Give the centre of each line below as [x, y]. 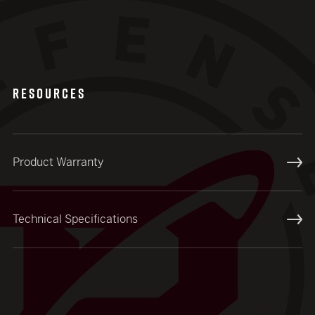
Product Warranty [58, 162]
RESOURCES [49, 94]
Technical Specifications [75, 219]
